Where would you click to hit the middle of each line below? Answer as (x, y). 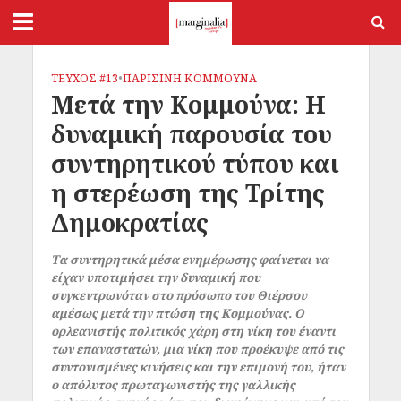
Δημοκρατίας (129, 222)
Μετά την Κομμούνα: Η (188, 104)
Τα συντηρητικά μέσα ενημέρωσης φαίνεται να (189, 260)
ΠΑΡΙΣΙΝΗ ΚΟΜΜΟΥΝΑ (189, 78)
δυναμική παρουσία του (191, 134)
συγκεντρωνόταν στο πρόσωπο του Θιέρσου (179, 295)
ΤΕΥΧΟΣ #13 (84, 78)
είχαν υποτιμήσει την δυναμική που (155, 277)
